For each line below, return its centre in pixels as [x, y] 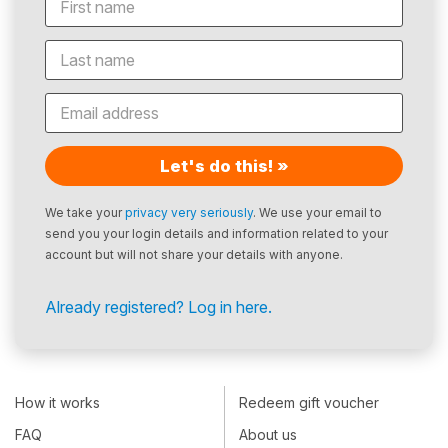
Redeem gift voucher [309, 402]
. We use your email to [317, 213]
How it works [57, 402]
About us [268, 434]
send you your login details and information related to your [216, 234]
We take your [85, 213]
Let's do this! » [224, 166]
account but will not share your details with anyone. [194, 255]
